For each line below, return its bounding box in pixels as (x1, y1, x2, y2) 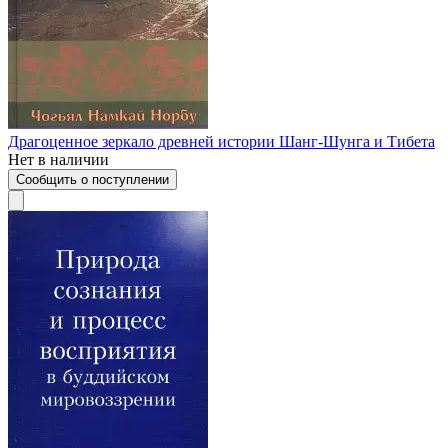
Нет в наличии (8, 150, 109, 168)
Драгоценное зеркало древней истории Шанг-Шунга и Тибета (8, 132, 435, 150)
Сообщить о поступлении (16, 171, 169, 187)
